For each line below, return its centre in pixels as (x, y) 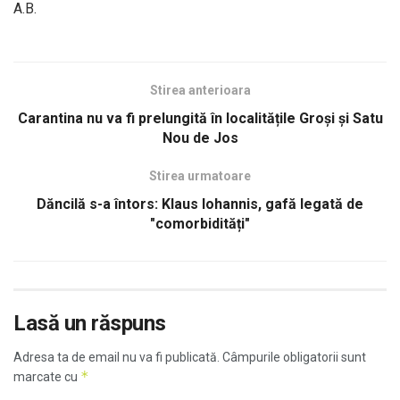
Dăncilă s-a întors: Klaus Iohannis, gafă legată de (200, 204)
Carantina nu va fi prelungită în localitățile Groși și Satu (200, 118)
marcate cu (47, 376)
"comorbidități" (200, 223)
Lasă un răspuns (90, 323)
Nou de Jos (200, 137)
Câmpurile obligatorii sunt (293, 357)
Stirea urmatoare (200, 175)
